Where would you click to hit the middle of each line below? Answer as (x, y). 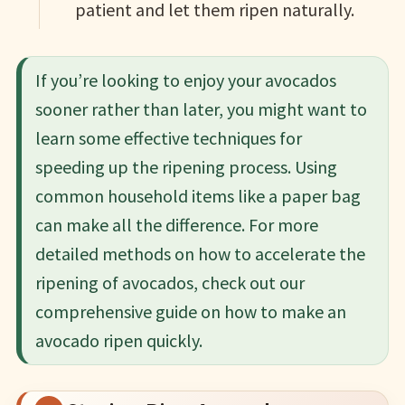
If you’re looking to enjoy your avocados (185, 80)
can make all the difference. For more (176, 224)
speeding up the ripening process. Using (186, 166)
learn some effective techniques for (168, 137)
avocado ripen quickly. (118, 340)
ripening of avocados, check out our (170, 282)
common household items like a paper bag (198, 195)
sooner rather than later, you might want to (201, 108)
